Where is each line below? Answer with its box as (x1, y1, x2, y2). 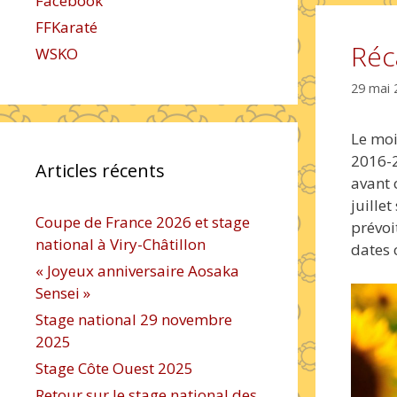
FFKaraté (35, 17, 97, 37)
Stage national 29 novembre (35, 309, 232, 330)
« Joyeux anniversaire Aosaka (35, 261, 239, 281)
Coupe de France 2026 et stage (35, 212, 250, 232)
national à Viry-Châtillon (35, 234, 206, 254)
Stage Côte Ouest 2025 (35, 358, 193, 378)
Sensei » (35, 283, 90, 303)
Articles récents (35, 159, 165, 183)
